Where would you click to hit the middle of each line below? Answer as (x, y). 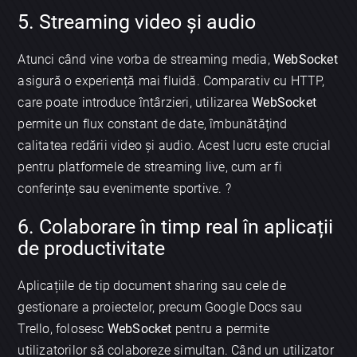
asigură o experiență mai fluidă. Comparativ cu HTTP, (171, 81)
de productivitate (92, 248)
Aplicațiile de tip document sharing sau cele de (152, 285)
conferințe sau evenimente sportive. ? (124, 189)
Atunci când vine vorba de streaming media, (146, 60)
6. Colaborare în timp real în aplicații (176, 226)
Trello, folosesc (63, 328)
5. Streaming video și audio (137, 22)
